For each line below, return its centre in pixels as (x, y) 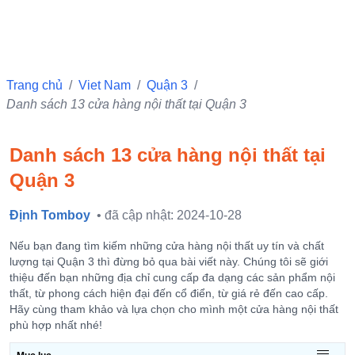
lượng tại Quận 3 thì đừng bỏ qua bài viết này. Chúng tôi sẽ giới (169, 261)
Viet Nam (105, 85)
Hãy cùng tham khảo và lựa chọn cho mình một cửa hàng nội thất (174, 309)
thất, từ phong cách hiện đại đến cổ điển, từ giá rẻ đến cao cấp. (169, 293)
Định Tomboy (50, 215)
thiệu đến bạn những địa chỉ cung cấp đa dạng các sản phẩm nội (172, 277)
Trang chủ (34, 85)
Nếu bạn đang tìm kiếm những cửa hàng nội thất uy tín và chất (167, 246)
